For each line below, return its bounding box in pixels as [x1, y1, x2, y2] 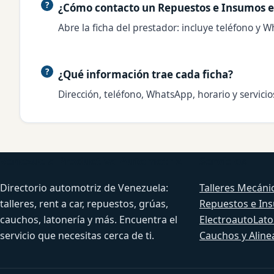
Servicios [199, 154, 246, 169]
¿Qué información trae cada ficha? [58, 67, 233, 82]
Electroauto [199, 213, 253, 227]
